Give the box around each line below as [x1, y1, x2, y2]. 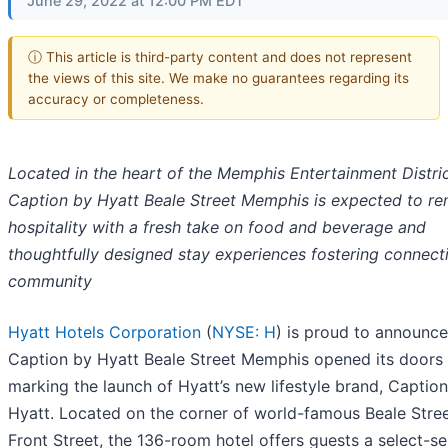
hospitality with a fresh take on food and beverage [8, 217, 398, 238]
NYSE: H [212, 322, 276, 343]
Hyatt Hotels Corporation [8, 322, 201, 343]
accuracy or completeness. [28, 90, 204, 107]
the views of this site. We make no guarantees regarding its [28, 69, 409, 86]
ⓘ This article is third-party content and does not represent [28, 48, 412, 65]
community [8, 271, 92, 292]
